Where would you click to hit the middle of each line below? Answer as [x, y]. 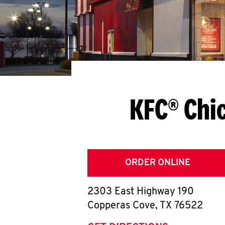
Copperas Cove [121, 206]
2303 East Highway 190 [141, 192]
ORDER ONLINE [158, 163]
